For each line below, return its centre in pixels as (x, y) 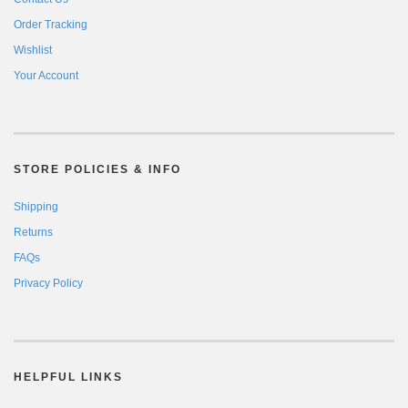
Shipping (36, 207)
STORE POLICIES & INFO (97, 170)
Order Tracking (51, 25)
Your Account (46, 76)
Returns (33, 233)
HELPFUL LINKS (68, 377)
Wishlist (33, 51)
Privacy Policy (48, 284)
